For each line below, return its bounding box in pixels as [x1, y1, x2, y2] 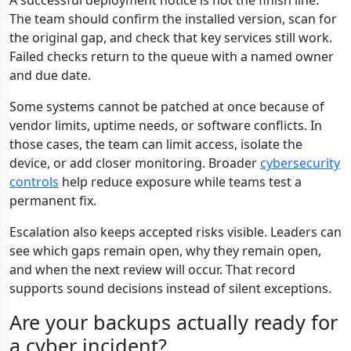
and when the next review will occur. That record [9, 261, 295, 278]
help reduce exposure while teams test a [59, 173, 302, 190]
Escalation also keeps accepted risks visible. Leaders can [9, 223, 342, 241]
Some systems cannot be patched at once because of [9, 98, 324, 115]
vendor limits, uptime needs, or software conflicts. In [9, 117, 322, 134]
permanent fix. [9, 192, 96, 209]
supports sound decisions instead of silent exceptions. [9, 280, 331, 297]
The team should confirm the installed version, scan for [9, 10, 337, 27]
